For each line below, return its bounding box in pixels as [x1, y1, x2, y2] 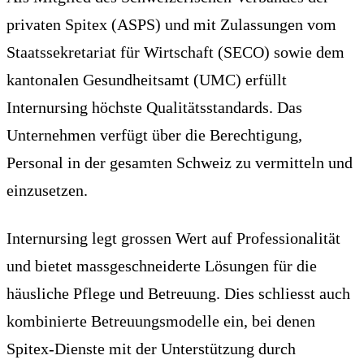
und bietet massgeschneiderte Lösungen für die [6, 256, 317, 275]
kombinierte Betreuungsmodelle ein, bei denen [6, 311, 315, 330]
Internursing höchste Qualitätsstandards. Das [6, 97, 302, 116]
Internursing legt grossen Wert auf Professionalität [6, 228, 340, 247]
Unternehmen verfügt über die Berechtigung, [6, 125, 302, 144]
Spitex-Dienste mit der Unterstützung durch [6, 339, 296, 357]
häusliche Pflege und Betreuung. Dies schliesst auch [6, 284, 350, 302]
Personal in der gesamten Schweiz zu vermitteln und [6, 153, 353, 171]
